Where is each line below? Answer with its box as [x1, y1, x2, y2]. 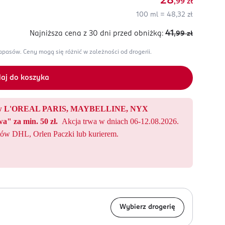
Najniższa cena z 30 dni [30, 30, 111, 37]
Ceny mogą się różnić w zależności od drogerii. [23, 49, 152, 55]
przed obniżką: [113, 30, 163, 37]
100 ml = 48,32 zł [136, 12, 193, 18]
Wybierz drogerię [120, 204, 175, 210]
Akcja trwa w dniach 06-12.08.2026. [62, 117, 179, 126]
